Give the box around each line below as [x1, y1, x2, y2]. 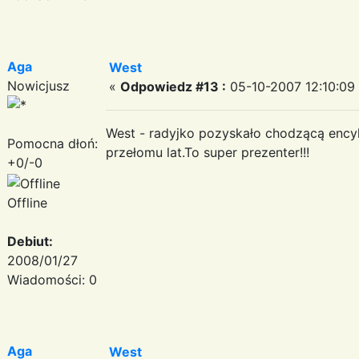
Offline [7, 194, 47, 211]
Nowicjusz [7, 77, 70, 94]
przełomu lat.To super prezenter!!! [106, 143, 309, 160]
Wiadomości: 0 [7, 271, 97, 288]
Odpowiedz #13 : [120, 78, 226, 95]
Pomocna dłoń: [7, 135, 98, 151]
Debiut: [7, 232, 53, 249]
